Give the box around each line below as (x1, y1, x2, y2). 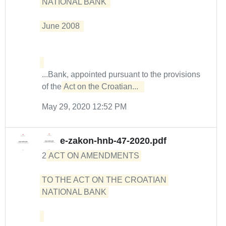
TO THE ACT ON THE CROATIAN (42, 176, 166, 184)
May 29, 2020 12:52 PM (42, 102, 127, 111)
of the (42, 82, 64, 91)
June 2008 (42, 22, 84, 30)
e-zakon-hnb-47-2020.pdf (60, 136, 166, 146)
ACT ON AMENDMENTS (48, 151, 141, 160)
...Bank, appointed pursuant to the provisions (42, 70, 200, 79)
